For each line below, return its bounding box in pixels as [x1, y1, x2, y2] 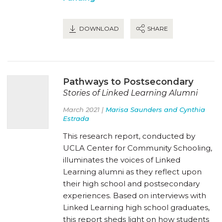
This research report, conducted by [63, 131, 195, 141]
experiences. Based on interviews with [63, 190, 206, 200]
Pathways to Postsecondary [63, 76, 193, 87]
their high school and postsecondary [63, 178, 200, 188]
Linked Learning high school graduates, [63, 202, 210, 212]
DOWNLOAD [78, 24, 119, 32]
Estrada [63, 114, 89, 122]
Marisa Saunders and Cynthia [106, 105, 205, 113]
